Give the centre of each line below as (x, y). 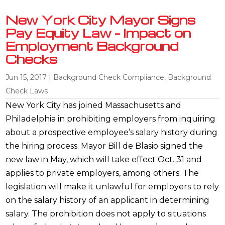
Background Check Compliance (109, 77)
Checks (32, 59)
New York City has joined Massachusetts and (94, 105)
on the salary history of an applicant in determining (108, 200)
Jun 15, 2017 (26, 77)
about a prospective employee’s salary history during (112, 132)
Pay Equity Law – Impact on (98, 33)
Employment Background (92, 46)
